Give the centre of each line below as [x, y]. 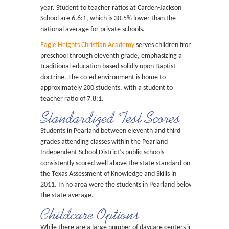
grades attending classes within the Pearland [104, 142]
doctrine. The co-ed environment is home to [103, 77]
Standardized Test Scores [110, 118]
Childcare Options [90, 214]
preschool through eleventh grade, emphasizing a [111, 56]
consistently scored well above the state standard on [115, 163]
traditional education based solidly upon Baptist [108, 67]
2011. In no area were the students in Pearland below [117, 185]
